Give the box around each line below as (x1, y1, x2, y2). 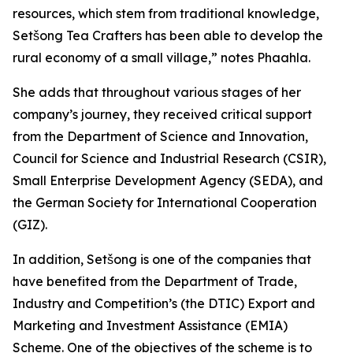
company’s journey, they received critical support (13, 106, 312, 122)
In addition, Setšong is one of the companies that (13, 251, 311, 267)
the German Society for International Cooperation (13, 195, 317, 210)
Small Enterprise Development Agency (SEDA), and (13, 173, 323, 188)
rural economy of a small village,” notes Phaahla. (13, 50, 310, 65)
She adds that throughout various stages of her (13, 84, 301, 100)
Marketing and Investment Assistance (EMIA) (13, 318, 288, 333)
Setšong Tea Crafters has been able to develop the (13, 28, 323, 43)
